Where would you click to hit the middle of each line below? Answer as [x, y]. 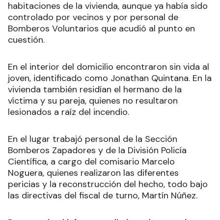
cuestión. [26, 40]
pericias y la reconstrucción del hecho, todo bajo [108, 184]
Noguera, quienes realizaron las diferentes [93, 173]
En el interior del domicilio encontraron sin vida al [109, 67]
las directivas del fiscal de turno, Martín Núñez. [103, 196]
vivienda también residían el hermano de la [95, 90]
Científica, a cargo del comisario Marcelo [91, 162]
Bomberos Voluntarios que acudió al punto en [101, 29]
